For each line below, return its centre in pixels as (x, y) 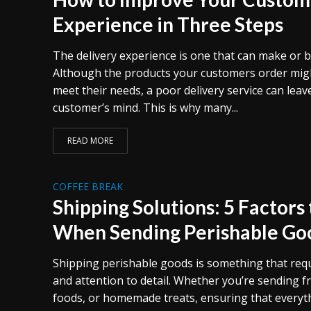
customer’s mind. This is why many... (145, 107)
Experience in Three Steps (168, 24)
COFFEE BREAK (87, 186)
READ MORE (90, 140)
